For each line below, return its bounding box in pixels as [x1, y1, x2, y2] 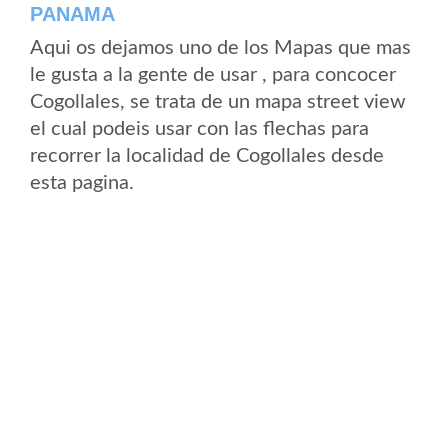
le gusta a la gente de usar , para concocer [30, 65, 396, 85]
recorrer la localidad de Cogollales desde [30, 146, 384, 166]
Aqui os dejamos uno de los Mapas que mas [30, 38, 411, 58]
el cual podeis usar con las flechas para [30, 119, 369, 139]
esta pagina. [30, 173, 134, 193]
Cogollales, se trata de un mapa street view [30, 92, 406, 112]
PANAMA [30, 3, 115, 25]
